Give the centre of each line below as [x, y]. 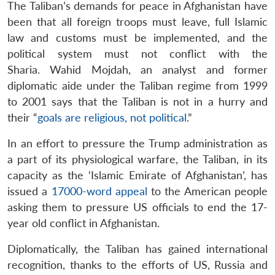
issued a [29, 191]
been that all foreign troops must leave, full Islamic [137, 21]
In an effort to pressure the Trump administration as [137, 143]
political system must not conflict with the [137, 53]
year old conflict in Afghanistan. [83, 223]
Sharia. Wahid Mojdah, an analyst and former [137, 69]
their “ [22, 117]
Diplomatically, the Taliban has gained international [137, 249]
